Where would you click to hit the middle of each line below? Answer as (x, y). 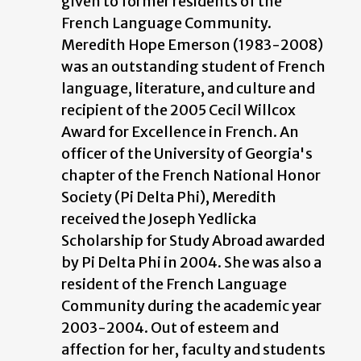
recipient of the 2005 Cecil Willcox (178, 110)
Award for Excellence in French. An (180, 132)
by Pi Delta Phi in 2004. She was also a (191, 263)
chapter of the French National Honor (191, 176)
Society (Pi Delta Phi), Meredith (169, 197)
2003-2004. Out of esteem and (170, 328)
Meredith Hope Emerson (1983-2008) (192, 45)
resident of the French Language (174, 284)
